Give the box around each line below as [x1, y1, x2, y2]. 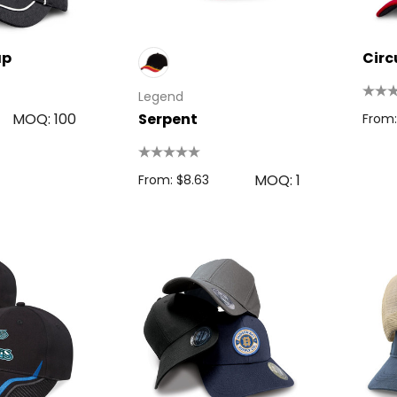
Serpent [137, 109, 198, 129]
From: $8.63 [137, 171, 209, 189]
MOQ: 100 [12, 109, 76, 129]
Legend [137, 88, 183, 105]
